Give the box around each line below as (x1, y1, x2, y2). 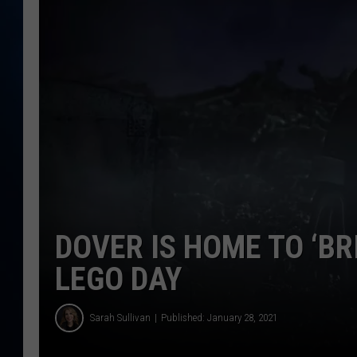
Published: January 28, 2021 (161, 312, 277, 324)
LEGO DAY (55, 260, 182, 298)
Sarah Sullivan (90, 312, 151, 324)
